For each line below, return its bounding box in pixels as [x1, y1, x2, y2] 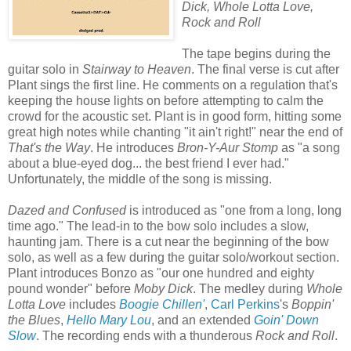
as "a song [278, 140, 340, 154]
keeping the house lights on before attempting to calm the [8, 93, 324, 107]
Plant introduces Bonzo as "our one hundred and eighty [8, 266, 314, 280]
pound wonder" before [8, 281, 134, 295]
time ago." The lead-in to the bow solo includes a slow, [8, 219, 309, 233]
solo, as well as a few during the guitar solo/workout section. [8, 250, 339, 264]
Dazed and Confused [8, 203, 126, 217]
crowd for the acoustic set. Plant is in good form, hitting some [8, 109, 342, 123]
